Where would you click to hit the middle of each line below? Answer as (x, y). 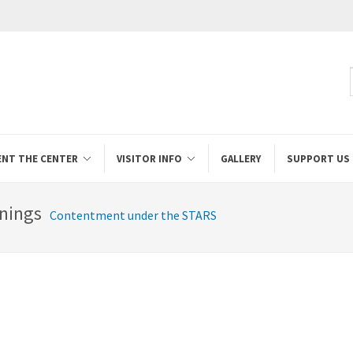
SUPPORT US (318, 159)
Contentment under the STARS (133, 215)
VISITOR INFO (149, 159)
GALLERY (241, 159)
